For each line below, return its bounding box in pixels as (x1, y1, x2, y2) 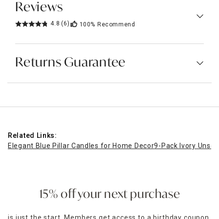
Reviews (15, 1, 63, 14)
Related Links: (8, 131, 57, 139)
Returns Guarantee (15, 56, 126, 69)
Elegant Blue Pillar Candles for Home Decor (8, 141, 154, 150)
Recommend (97, 21, 135, 28)
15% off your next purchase (39, 189, 180, 201)
